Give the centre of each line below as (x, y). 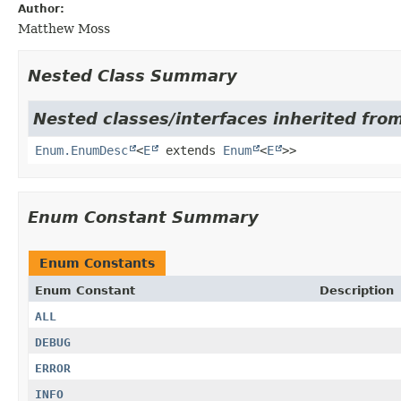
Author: (41, 9)
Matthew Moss (64, 28)
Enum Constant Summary (143, 217)
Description (357, 290)
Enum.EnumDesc (81, 150)
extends (191, 150)
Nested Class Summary (132, 75)
